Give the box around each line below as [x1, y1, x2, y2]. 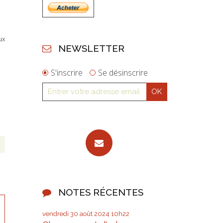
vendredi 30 [42, 210, 78, 218]
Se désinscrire [98, 67, 148, 79]
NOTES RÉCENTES [58, 187, 144, 198]
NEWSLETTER [58, 42, 125, 54]
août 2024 [79, 210, 110, 218]
